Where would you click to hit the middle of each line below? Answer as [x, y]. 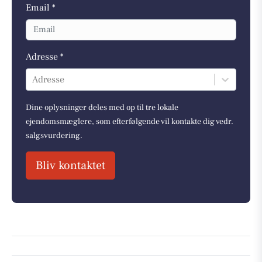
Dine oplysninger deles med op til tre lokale [102, 108]
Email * [41, 7]
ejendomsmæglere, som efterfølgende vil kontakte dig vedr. [130, 122]
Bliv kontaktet [70, 166]
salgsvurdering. [54, 136]
